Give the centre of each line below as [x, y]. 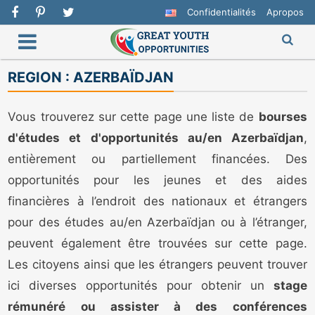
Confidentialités [221, 12]
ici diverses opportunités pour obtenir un [141, 286]
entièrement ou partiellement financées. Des [157, 159]
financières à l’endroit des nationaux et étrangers [157, 201]
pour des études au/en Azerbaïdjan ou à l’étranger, [157, 223]
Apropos [285, 12]
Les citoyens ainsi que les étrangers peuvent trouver [157, 265]
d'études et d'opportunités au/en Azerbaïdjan [156, 138]
